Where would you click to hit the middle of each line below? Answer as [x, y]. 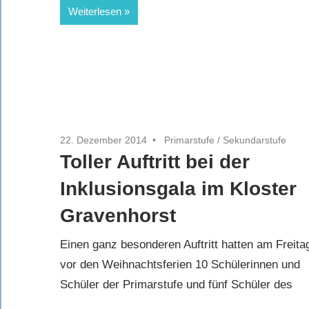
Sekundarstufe [255, 140]
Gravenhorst [118, 215]
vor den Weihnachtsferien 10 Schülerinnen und [180, 265]
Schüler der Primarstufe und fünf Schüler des [176, 285]
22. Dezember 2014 [103, 140]
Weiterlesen [95, 11]
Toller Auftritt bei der [155, 161]
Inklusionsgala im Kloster [178, 188]
